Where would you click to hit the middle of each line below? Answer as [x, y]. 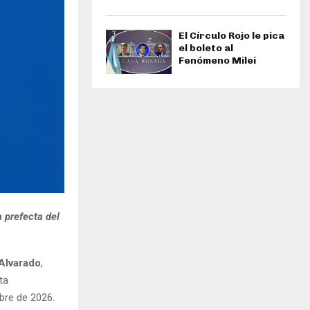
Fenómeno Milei [217, 61]
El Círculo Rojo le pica [231, 36]
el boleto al [206, 48]
